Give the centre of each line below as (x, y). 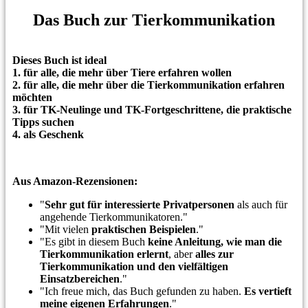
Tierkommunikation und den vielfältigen (134, 266)
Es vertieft (266, 291)
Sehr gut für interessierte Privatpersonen (140, 204)
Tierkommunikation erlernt (104, 254)
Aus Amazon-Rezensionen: (75, 181)
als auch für (261, 204)
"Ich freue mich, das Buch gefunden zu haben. (141, 291)
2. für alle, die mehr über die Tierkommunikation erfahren (148, 85)
